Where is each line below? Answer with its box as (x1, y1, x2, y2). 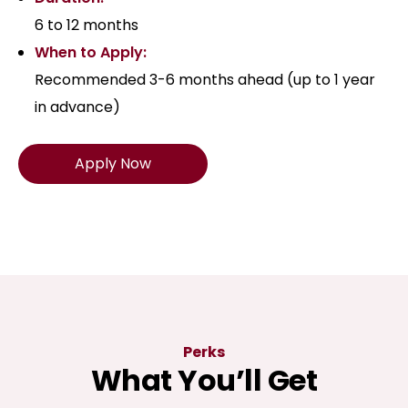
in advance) (35, 97, 120, 118)
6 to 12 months (35, 15, 138, 36)
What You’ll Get (90, 360, 318, 402)
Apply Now (75, 153, 151, 175)
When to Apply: (35, 42, 147, 64)
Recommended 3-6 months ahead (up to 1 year (35, 69, 375, 91)
